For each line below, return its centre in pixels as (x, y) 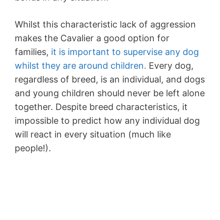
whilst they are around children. (81, 66)
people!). (33, 148)
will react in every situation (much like (93, 135)
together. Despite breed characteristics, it (101, 107)
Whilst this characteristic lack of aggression (105, 25)
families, (32, 52)
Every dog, (170, 66)
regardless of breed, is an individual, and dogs (110, 80)
